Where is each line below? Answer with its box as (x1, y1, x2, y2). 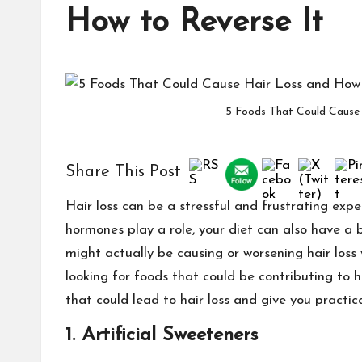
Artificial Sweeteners (82, 326, 258, 345)
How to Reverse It (65, 6, 322, 39)
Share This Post (65, 164, 181, 180)
